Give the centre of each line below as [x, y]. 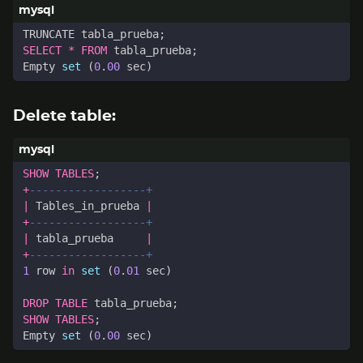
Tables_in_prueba [88, 206]
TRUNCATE [49, 34]
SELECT [42, 51]
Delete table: [64, 117]
